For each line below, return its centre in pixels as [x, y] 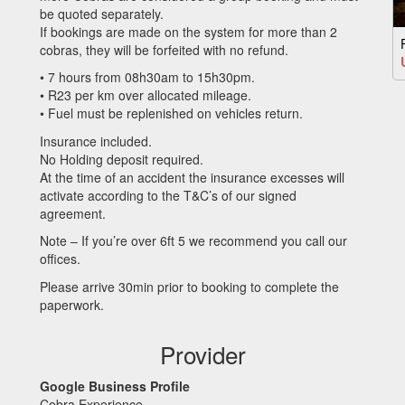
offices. [60, 259]
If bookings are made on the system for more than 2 [188, 31]
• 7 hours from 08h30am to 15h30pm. [147, 77]
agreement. [73, 213]
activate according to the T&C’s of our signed [168, 195]
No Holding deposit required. [122, 159]
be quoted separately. [102, 13]
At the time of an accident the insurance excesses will [192, 177]
